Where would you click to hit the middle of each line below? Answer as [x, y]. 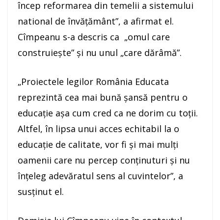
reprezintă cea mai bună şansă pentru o [103, 97]
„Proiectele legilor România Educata [93, 82]
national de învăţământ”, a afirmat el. [96, 21]
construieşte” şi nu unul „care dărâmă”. [100, 53]
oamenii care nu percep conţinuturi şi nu [104, 160]
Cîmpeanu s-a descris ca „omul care [94, 37]
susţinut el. [41, 192]
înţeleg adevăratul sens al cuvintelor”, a [100, 176]
